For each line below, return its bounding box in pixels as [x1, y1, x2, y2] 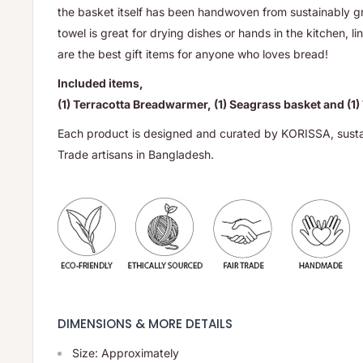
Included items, [58, 75, 143, 90]
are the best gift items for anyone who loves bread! [58, 47, 328, 62]
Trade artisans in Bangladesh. [58, 147, 214, 161]
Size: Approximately [72, 346, 179, 361]
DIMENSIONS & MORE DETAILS [58, 314, 233, 332]
